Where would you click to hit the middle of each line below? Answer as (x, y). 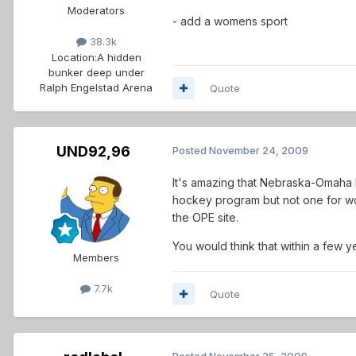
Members (96, 257)
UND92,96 (93, 151)
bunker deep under (96, 72)
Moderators (96, 11)
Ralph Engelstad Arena (96, 87)
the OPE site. (205, 217)
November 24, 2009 (259, 150)
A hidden (119, 57)
